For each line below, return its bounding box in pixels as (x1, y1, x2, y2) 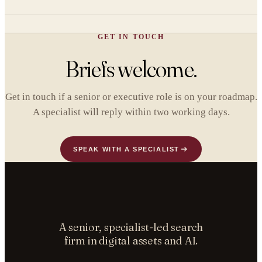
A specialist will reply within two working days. (32, 106, 230, 118)
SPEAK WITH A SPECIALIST (73, 146, 180, 153)
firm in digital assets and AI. (64, 234, 198, 247)
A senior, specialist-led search (58, 220, 204, 234)
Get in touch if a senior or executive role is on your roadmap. (5, 91, 257, 102)
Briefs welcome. (65, 54, 196, 83)
